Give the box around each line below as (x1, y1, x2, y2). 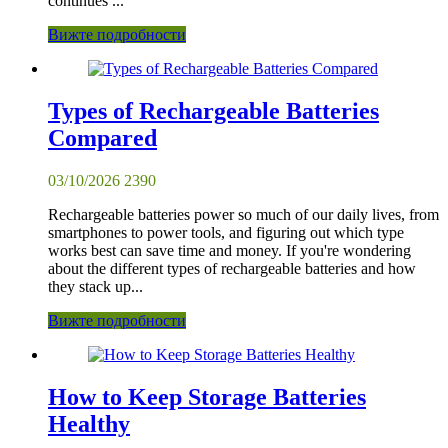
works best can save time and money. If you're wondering (48, 242, 411, 260)
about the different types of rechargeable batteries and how (48, 260, 416, 278)
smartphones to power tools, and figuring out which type (48, 224, 404, 242)
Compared (48, 125, 157, 152)
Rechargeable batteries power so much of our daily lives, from (48, 206, 439, 224)
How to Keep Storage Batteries (48, 384, 366, 411)
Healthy (48, 411, 130, 438)
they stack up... (48, 278, 143, 296)
